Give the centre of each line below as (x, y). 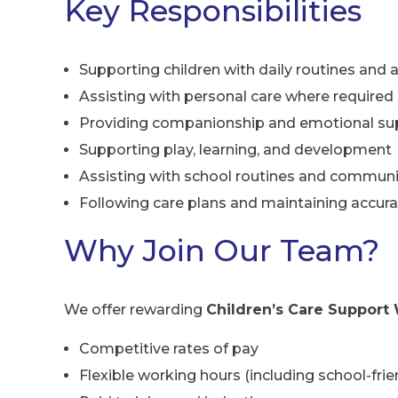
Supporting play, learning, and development (235, 150)
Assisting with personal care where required (236, 97)
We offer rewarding (135, 309)
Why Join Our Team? (222, 250)
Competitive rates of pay (169, 349)
